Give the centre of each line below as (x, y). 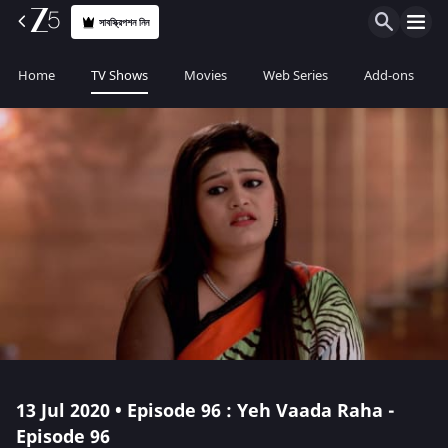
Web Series (295, 75)
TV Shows (119, 75)
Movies (205, 75)
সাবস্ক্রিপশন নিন (124, 22)
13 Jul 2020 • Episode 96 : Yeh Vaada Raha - (205, 411)
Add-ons (389, 75)
